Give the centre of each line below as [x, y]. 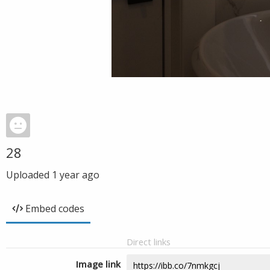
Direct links [149, 242]
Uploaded [29, 175]
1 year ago [76, 175]
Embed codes [55, 209]
